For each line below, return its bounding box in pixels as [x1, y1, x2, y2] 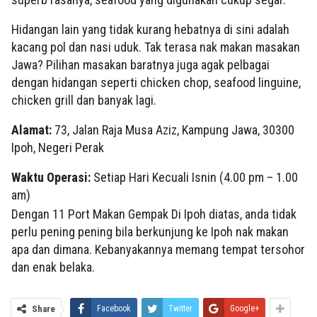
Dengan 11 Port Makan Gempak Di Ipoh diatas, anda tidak [11, 207, 296, 222]
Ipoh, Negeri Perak [11, 140, 104, 156]
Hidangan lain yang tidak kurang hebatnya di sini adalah [11, 22, 289, 38]
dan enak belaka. [11, 260, 98, 275]
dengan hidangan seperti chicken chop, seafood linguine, [11, 75, 301, 91]
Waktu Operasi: [11, 170, 93, 185]
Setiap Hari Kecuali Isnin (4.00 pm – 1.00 [93, 170, 298, 185]
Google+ [230, 304, 259, 314]
